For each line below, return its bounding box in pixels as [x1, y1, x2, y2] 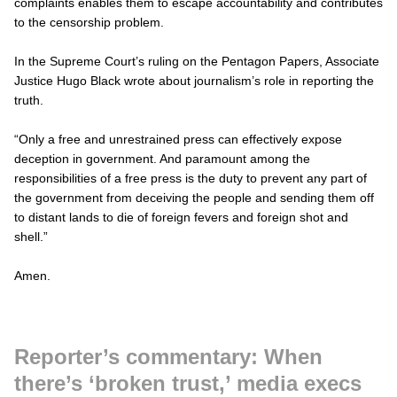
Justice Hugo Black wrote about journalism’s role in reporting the [14, 73, 374, 88]
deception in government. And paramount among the [14, 151, 310, 166]
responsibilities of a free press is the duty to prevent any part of [14, 170, 367, 185]
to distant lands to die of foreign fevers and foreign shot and [14, 209, 348, 224]
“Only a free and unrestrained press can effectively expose [14, 131, 342, 146]
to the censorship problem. [14, 14, 164, 29]
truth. [14, 92, 43, 107]
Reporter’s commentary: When [14, 344, 323, 369]
